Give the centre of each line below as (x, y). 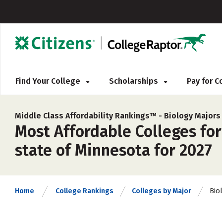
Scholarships (135, 81)
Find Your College (49, 81)
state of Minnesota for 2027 (113, 150)
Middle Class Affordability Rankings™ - (89, 116)
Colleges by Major (162, 191)
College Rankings (84, 191)
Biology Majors (192, 116)
